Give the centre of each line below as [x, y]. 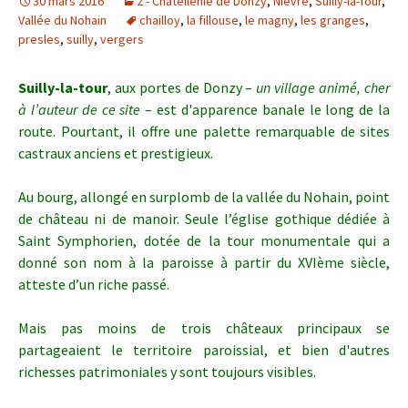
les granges [333, 20]
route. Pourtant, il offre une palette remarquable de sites [204, 131]
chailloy [160, 20]
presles [39, 39]
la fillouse [213, 20]
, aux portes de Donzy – [182, 87]
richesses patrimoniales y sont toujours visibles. [167, 372]
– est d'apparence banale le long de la [265, 109]
